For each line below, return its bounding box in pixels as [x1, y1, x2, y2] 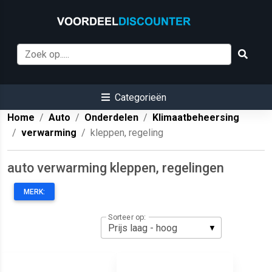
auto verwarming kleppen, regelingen [7, 160, 224, 176]
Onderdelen [84, 112, 138, 124]
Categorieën [114, 92, 166, 104]
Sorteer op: [108, 212, 146, 222]
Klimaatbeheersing [152, 112, 239, 124]
